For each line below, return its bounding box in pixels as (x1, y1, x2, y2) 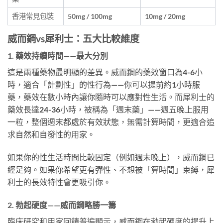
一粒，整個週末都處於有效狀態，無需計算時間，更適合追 (7, 117, 215, 127)
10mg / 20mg (145, 11, 185, 20)
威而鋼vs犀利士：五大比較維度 (7, 32, 139, 44)
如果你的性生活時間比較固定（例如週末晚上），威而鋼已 (7, 152, 215, 162)
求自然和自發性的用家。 (7, 129, 95, 139)
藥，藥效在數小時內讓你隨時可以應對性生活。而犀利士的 (7, 92, 215, 102)
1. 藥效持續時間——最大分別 (7, 51, 108, 61)
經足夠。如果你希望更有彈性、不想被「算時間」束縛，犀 (7, 165, 215, 175)
